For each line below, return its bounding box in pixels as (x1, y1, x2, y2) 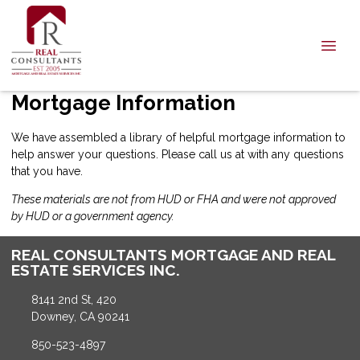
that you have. (11, 164, 83, 178)
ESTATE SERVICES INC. (11, 260, 180, 279)
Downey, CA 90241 (31, 309, 129, 323)
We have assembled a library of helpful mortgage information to (11, 130, 346, 144)
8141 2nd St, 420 (31, 292, 117, 306)
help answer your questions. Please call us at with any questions (11, 147, 344, 161)
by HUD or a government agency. (11, 209, 174, 223)
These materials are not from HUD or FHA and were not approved (11, 192, 336, 206)
